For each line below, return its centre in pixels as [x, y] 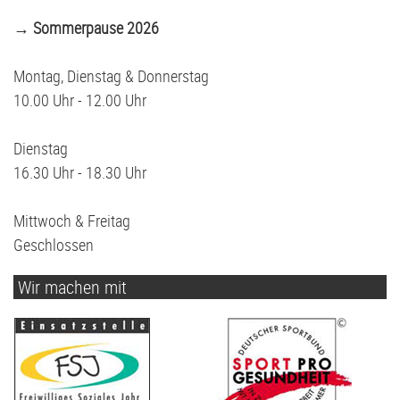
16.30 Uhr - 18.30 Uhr [80, 173]
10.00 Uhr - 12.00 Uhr [80, 100]
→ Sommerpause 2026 [86, 28]
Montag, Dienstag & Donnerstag [111, 76]
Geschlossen [54, 245]
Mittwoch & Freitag [72, 221]
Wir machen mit [72, 287]
